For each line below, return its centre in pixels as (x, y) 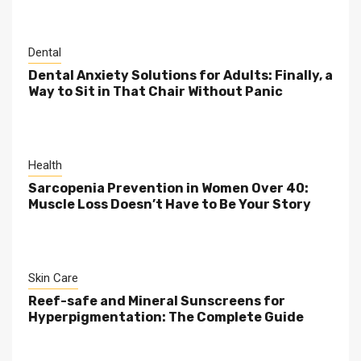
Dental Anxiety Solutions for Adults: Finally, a (180, 76)
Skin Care (53, 278)
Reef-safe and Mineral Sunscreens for (157, 301)
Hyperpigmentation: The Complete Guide (166, 317)
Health (45, 166)
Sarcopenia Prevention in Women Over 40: (168, 189)
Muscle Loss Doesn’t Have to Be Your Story (170, 205)
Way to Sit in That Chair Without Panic (156, 92)
